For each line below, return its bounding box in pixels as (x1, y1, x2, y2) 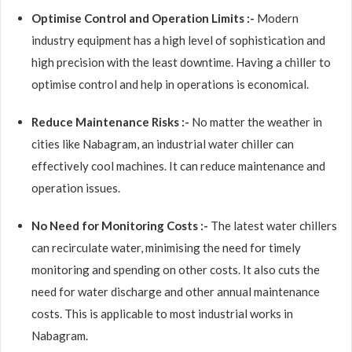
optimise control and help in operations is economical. (31, 77, 309, 91)
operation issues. (31, 181, 120, 195)
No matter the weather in (192, 115, 322, 129)
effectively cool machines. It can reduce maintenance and (31, 159, 325, 173)
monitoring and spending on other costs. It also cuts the (31, 262, 320, 277)
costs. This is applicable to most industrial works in (31, 306, 293, 321)
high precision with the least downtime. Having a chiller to (31, 55, 331, 69)
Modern (257, 11, 299, 25)
